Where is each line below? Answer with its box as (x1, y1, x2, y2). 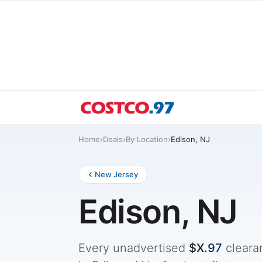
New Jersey (95, 170, 138, 179)
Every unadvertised (78, 241, 189, 255)
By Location (126, 135, 168, 144)
